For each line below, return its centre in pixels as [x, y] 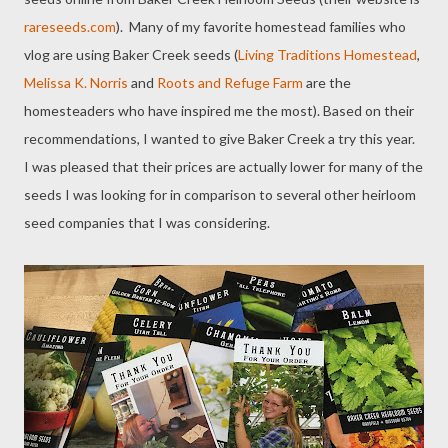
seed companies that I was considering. [147, 222]
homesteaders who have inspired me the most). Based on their [219, 110]
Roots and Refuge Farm [230, 82]
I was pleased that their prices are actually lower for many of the [223, 166]
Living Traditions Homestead [327, 54]
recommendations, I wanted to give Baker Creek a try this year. [221, 138]
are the [327, 82]
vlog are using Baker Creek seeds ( [131, 54]
